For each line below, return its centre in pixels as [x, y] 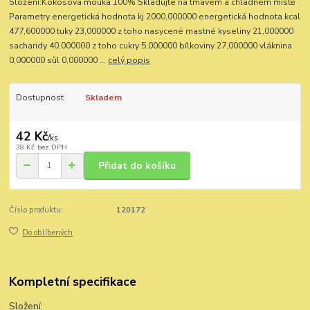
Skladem [103, 98]
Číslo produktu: [36, 210]
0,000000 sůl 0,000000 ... [59, 61]
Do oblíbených [48, 232]
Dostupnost [39, 98]
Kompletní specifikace [73, 282]
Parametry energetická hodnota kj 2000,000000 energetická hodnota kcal [155, 17]
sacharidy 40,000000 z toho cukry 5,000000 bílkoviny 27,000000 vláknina [151, 46]
